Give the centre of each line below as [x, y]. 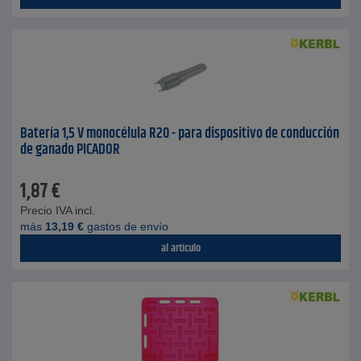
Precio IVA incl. [58, 210]
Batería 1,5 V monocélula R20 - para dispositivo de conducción [180, 134]
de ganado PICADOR [70, 150]
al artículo [180, 248]
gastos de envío [126, 226]
